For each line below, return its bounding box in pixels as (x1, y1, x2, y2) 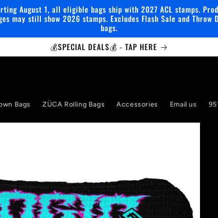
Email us (169, 100, 197, 109)
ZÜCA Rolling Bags (42, 100, 105, 109)
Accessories (116, 100, 158, 109)
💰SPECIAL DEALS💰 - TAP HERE (50, 41, 157, 53)
